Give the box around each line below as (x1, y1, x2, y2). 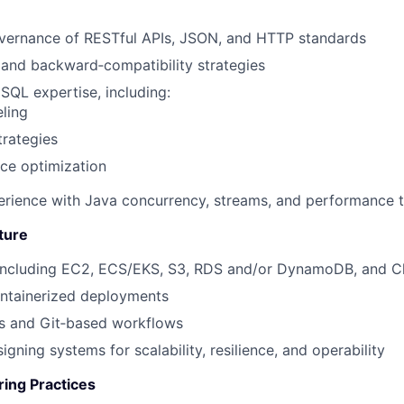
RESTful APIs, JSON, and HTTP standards (84, 28, 366, 47)
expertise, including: (33, 82, 170, 101)
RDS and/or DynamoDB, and (194, 259, 387, 278)
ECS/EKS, (98, 259, 163, 278)
